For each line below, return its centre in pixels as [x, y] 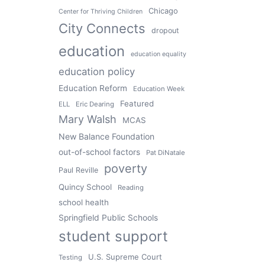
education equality [158, 54]
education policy [96, 71]
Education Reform [93, 88]
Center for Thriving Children [100, 11]
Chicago [163, 10]
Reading [130, 187]
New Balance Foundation [106, 136]
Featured [137, 103]
